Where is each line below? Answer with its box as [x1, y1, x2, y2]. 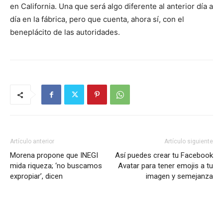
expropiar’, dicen [10, 172, 63, 181]
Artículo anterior [10, 138, 54, 145]
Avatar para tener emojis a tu [118, 161, 213, 170]
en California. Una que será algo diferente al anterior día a [10, 1, 213, 11]
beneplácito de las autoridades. [10, 27, 120, 37]
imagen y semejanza [146, 172, 213, 181]
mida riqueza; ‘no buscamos [10, 161, 102, 170]
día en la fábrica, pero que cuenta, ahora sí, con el [10, 14, 184, 24]
